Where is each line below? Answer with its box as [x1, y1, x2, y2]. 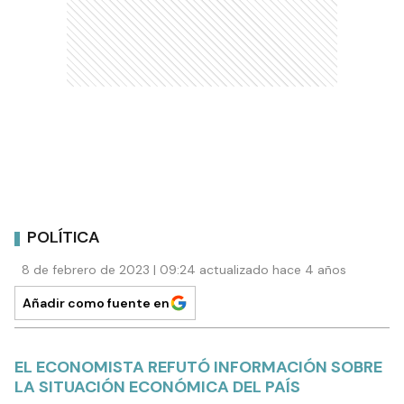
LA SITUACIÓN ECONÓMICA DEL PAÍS [14, 375, 300, 398]
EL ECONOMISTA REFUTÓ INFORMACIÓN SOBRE [14, 355, 382, 378]
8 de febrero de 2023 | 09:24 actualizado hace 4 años [22, 261, 346, 278]
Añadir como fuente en [23, 294, 170, 311]
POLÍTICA [27, 226, 100, 249]
